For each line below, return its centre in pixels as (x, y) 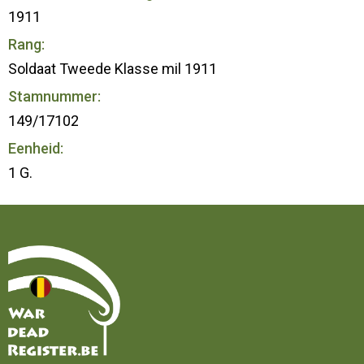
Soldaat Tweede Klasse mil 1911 (113, 68)
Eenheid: (36, 148)
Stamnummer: (54, 96)
